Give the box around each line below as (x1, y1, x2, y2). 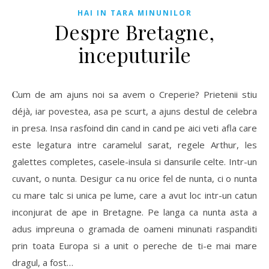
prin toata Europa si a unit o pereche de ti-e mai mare (12, 239, 257, 252)
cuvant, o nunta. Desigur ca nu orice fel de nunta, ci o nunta (12, 172, 257, 184)
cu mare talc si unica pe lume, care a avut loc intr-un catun (12, 189, 257, 201)
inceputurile (77, 41, 192, 68)
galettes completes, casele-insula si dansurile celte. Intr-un (12, 155, 257, 168)
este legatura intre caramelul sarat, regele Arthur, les (12, 138, 257, 151)
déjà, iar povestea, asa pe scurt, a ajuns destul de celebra (12, 104, 257, 117)
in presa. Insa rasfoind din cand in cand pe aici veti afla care (12, 121, 257, 134)
